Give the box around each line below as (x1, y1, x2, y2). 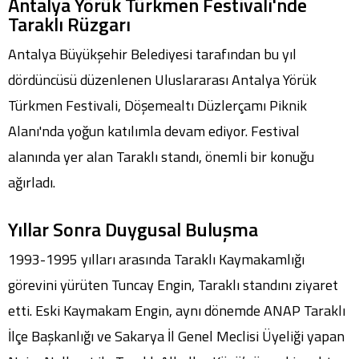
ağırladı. (8, 171, 55, 194)
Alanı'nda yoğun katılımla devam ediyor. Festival (8, 120, 300, 143)
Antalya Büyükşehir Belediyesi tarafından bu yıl (8, 43, 296, 66)
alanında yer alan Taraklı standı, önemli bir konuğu (8, 146, 314, 168)
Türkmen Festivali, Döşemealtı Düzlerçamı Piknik (8, 95, 307, 117)
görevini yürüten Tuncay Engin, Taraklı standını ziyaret (8, 274, 338, 296)
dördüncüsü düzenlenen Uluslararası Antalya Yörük (8, 69, 317, 91)
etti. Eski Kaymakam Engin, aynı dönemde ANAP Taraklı (8, 300, 345, 322)
